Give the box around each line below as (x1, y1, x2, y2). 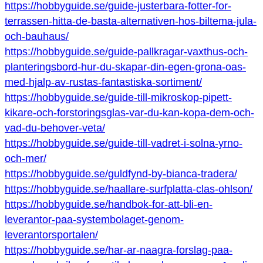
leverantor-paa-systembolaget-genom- (5, 214, 184, 226)
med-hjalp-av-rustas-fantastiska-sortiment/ (5, 76, 202, 89)
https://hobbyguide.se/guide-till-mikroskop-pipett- (5, 92, 232, 104)
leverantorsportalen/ (5, 229, 98, 241)
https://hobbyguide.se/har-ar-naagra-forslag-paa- (5, 244, 232, 257)
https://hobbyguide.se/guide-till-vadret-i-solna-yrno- (5, 137, 242, 150)
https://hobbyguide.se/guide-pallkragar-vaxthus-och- (5, 46, 248, 58)
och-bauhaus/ (5, 31, 69, 43)
